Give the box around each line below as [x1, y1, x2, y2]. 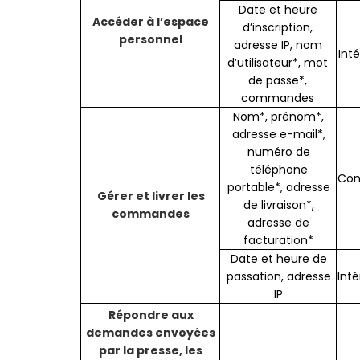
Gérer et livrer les [96, 188, 205, 205]
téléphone [249, 162, 308, 178]
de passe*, [248, 72, 308, 89]
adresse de [247, 215, 310, 231]
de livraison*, [243, 197, 314, 214]
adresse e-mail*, [231, 126, 325, 143]
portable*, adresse [227, 179, 330, 196]
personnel [119, 31, 183, 48]
